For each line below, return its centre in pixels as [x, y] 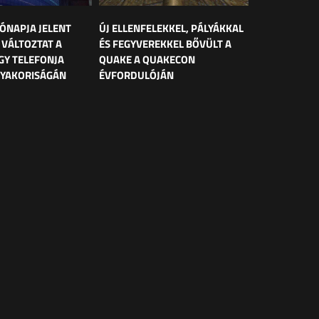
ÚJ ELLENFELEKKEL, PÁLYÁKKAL [171, 28]
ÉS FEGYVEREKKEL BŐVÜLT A [165, 43]
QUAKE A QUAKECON [147, 59]
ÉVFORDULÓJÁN [136, 75]
